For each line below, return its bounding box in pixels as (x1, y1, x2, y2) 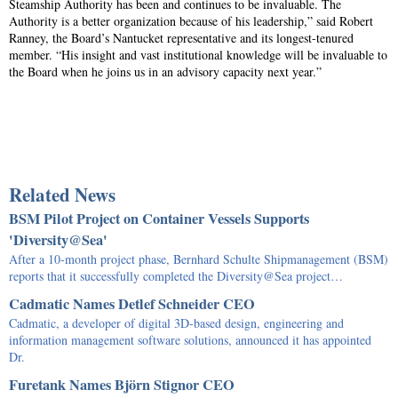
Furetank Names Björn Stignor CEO (9, 373, 235, 395)
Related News (9, 180, 115, 208)
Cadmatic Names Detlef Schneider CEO (9, 292, 255, 314)
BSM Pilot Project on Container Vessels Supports (9, 207, 309, 229)
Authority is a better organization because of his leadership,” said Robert (9, 12, 373, 29)
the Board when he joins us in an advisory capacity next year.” (9, 62, 322, 80)
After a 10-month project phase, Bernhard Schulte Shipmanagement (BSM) (9, 250, 388, 267)
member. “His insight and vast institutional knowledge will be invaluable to (9, 45, 387, 63)
